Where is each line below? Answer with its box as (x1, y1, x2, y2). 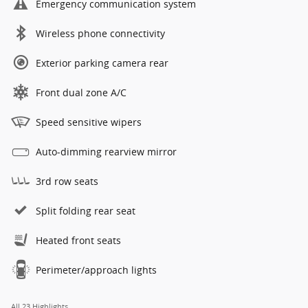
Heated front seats (36, 233, 121, 247)
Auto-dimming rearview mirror (36, 144, 177, 158)
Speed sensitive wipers (36, 115, 142, 129)
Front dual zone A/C (36, 85, 126, 99)
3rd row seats (36, 174, 98, 188)
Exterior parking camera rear (36, 56, 168, 69)
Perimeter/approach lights (36, 263, 157, 276)
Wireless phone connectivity (36, 26, 165, 40)
